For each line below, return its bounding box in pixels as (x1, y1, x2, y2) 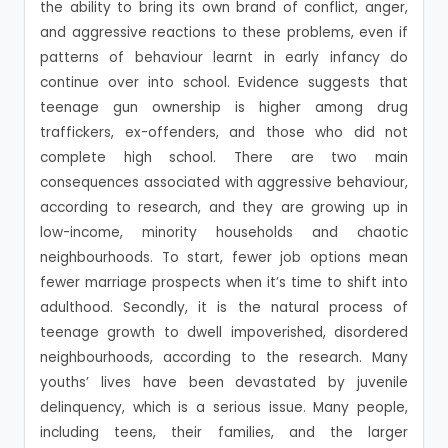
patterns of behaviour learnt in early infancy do (40, 48, 408, 67)
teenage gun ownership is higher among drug (40, 98, 408, 117)
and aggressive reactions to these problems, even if (40, 23, 408, 42)
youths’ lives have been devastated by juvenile (40, 373, 408, 392)
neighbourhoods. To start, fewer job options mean (40, 248, 408, 267)
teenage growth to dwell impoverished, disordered (40, 323, 408, 342)
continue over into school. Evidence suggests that (40, 73, 408, 92)
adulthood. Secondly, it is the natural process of (40, 298, 408, 317)
